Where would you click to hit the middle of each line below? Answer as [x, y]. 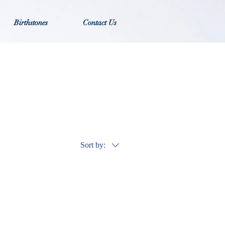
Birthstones [31, 23]
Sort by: [93, 145]
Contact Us [99, 23]
